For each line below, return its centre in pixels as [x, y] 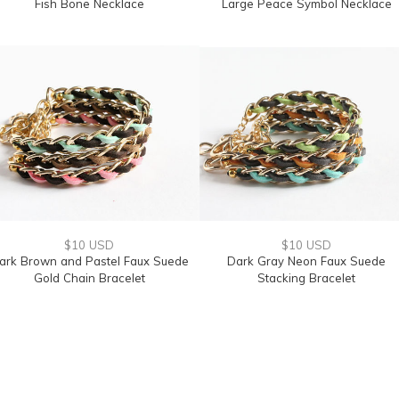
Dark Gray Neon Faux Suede [306, 261]
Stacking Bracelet [306, 278]
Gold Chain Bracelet [89, 278]
